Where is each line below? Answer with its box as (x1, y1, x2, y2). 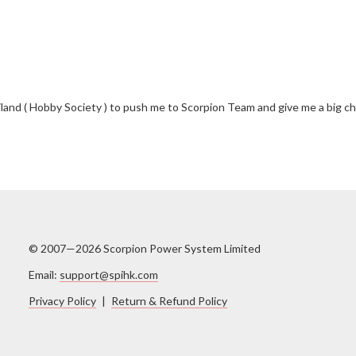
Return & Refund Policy (110, 294, 227, 308)
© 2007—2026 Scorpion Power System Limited (28, 242, 261, 256)
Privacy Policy (28, 294, 96, 308)
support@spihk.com (59, 268, 158, 282)
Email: (28, 268, 60, 282)
